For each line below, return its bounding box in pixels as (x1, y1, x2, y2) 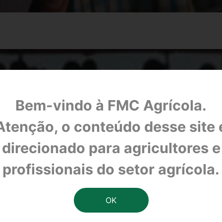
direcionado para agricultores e (1, 139, 221, 157)
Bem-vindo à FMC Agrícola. (15, 96, 207, 114)
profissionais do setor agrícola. (2, 160, 220, 178)
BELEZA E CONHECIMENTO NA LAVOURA (9, 184, 213, 196)
